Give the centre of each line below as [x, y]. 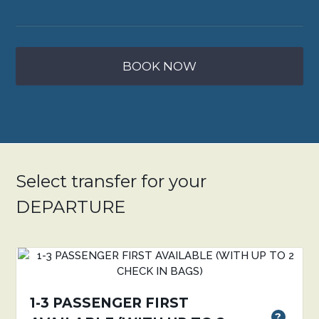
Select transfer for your [111, 181]
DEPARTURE [71, 207]
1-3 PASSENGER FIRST [110, 303]
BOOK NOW [159, 66]
